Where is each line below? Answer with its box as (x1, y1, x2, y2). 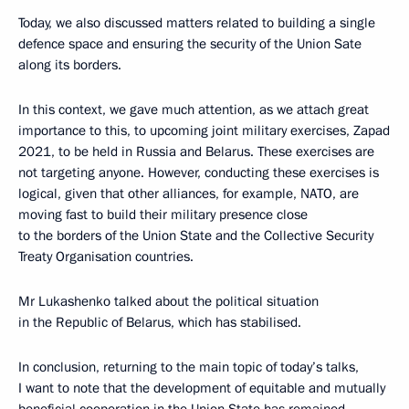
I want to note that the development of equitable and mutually (18, 379, 385, 397)
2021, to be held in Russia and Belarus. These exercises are (18, 142, 374, 161)
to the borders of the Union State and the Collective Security (18, 226, 373, 245)
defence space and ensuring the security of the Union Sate (18, 35, 362, 53)
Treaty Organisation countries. (18, 247, 194, 266)
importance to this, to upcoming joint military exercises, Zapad (18, 121, 390, 140)
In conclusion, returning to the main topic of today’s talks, (18, 358, 359, 376)
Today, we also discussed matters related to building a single (18, 14, 375, 32)
